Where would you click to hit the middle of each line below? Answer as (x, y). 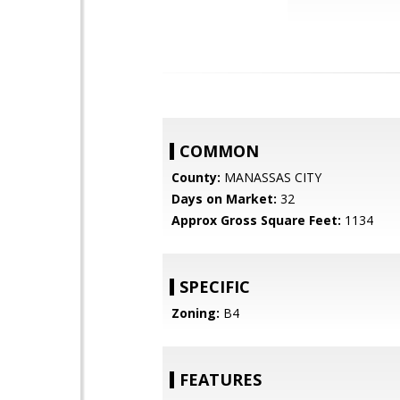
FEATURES (221, 379)
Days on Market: (224, 199)
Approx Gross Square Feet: (256, 220)
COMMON (219, 151)
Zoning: (196, 313)
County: (196, 177)
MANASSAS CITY (271, 177)
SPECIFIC (215, 287)
